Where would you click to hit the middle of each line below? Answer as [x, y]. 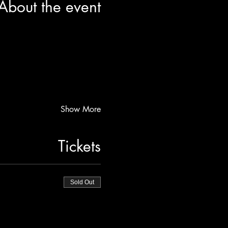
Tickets [79, 146]
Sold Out [82, 182]
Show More [80, 109]
